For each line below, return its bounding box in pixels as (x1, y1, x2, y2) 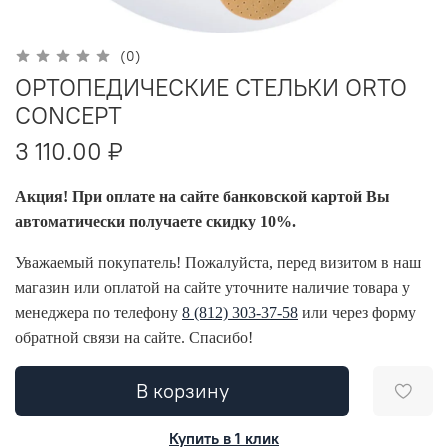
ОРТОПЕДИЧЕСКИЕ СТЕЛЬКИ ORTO (15, 71, 407, 102)
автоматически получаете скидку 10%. (15, 213, 296, 231)
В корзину (135, 378, 229, 404)
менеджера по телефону (15, 304, 182, 322)
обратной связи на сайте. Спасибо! (15, 329, 253, 347)
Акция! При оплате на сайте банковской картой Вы (15, 188, 390, 206)
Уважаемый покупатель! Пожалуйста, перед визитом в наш (15, 254, 421, 272)
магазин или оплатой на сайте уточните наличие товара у (15, 279, 410, 297)
